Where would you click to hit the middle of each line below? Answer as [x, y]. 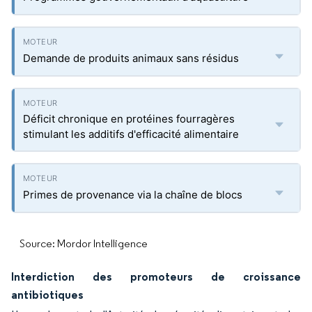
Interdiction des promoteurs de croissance [156, 276]
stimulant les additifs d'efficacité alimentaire [131, 134]
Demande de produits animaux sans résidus [131, 58]
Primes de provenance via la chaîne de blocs [133, 195]
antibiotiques [47, 295]
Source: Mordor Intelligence [84, 243]
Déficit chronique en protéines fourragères [129, 119]
